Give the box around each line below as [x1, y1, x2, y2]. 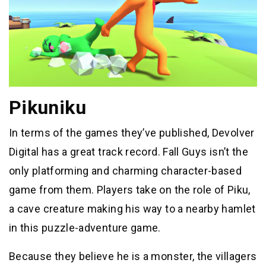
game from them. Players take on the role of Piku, [9, 183, 251, 196]
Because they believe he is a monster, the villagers [9, 249, 257, 262]
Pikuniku [9, 96, 86, 119]
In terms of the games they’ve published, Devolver [9, 126, 255, 139]
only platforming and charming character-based [9, 164, 242, 177]
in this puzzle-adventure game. [9, 221, 161, 234]
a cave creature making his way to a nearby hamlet [9, 202, 256, 215]
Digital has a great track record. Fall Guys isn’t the [9, 145, 249, 158]
